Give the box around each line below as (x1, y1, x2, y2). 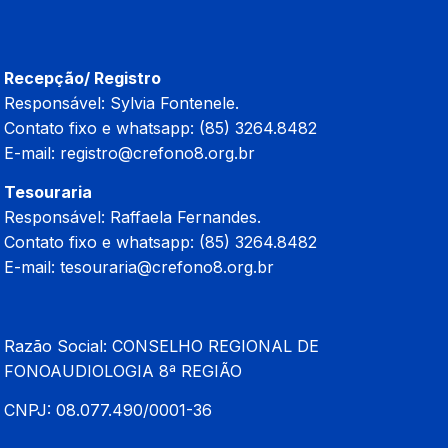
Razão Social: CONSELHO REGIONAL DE (4, 335, 319, 356)
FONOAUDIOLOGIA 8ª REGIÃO (4, 360, 242, 381)
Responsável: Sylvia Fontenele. (4, 92, 239, 113)
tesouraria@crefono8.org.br (60, 257, 274, 278)
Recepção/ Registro (4, 67, 161, 88)
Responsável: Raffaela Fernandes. (4, 207, 261, 228)
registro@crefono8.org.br (60, 142, 255, 163)
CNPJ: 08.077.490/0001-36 (4, 400, 212, 421)
